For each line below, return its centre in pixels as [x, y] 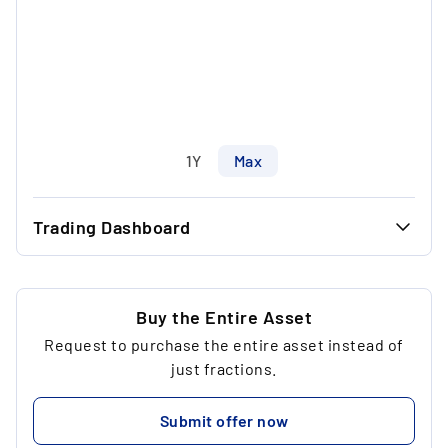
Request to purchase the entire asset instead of [224, 345]
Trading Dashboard [112, 227]
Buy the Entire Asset [224, 317]
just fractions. [224, 369]
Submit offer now [224, 421]
